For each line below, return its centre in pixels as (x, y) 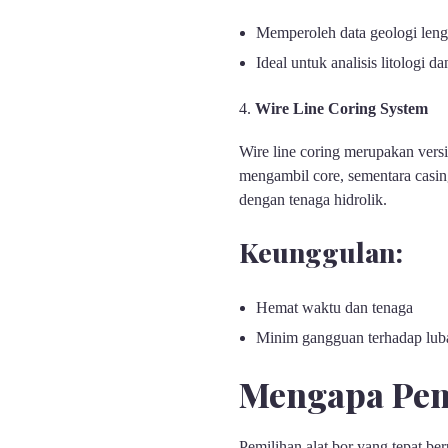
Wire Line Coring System (341, 109)
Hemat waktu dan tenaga (335, 307)
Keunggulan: (320, 252)
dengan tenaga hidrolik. (312, 200)
